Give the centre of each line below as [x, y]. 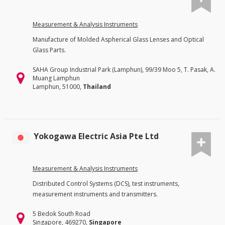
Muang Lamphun [56, 78]
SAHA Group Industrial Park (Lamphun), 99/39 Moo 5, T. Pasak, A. [124, 69]
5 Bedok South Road [62, 214]
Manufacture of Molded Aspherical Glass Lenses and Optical [118, 39]
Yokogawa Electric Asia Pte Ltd [96, 136]
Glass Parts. [49, 50]
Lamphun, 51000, [58, 86]
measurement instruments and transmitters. [95, 194]
